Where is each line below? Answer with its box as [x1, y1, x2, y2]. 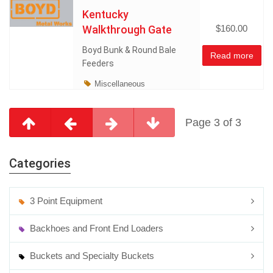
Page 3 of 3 [185, 116, 242, 129]
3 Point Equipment [27, 196, 103, 206]
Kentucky [82, 8, 129, 21]
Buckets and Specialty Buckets [27, 250, 155, 261]
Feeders [82, 58, 114, 68]
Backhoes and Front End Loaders [27, 223, 164, 233]
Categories [9, 156, 71, 171]
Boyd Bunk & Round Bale [82, 45, 176, 55]
